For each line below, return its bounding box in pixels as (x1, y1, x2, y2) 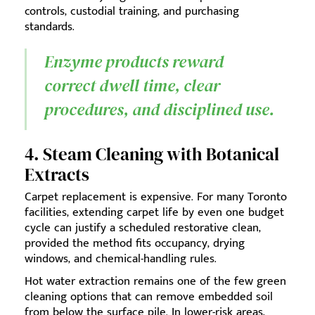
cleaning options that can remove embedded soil (25, 287, 273, 307)
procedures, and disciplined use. (44, 98, 274, 122)
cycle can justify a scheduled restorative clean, (25, 218, 261, 238)
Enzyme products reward (44, 50, 224, 74)
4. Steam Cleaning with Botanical (25, 142, 279, 167)
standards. (25, 17, 75, 37)
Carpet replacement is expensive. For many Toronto (25, 187, 287, 207)
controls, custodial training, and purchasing (25, 1, 239, 22)
